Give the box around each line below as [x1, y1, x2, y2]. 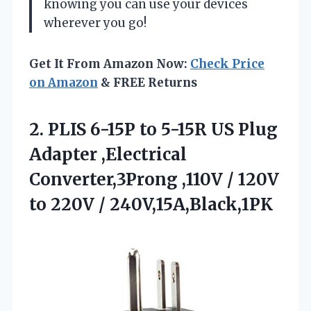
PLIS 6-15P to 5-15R [48, 118, 207, 140]
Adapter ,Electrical [29, 143, 187, 165]
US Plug [207, 118, 278, 140]
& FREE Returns [98, 74, 197, 90]
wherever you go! [44, 15, 146, 31]
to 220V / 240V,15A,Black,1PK [29, 193, 273, 215]
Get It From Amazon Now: [29, 56, 190, 72]
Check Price [190, 56, 264, 72]
